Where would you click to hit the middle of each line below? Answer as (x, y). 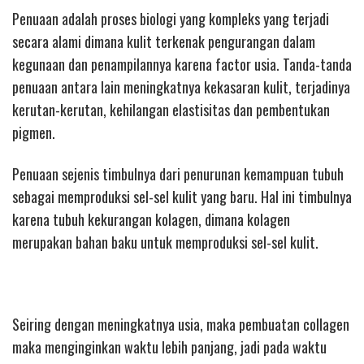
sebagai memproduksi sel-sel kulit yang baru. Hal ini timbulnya (182, 196)
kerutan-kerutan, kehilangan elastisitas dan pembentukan (171, 110)
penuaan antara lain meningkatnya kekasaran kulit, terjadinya (181, 87)
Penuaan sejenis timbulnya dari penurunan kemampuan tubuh (178, 173)
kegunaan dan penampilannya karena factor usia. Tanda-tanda (182, 65)
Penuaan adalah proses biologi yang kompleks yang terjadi (171, 19)
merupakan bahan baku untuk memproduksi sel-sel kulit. (165, 242)
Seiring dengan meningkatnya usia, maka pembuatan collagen (181, 324)
